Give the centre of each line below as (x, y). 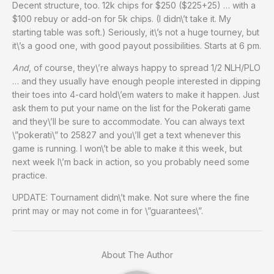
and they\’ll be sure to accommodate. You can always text (128, 122)
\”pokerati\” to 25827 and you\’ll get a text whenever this (127, 135)
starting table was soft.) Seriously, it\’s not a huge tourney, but (136, 32)
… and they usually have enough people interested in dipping (136, 81)
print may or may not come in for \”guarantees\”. (108, 211)
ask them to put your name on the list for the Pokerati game (131, 108)
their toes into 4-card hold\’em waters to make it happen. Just (136, 95)
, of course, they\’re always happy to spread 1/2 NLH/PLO (145, 68)
